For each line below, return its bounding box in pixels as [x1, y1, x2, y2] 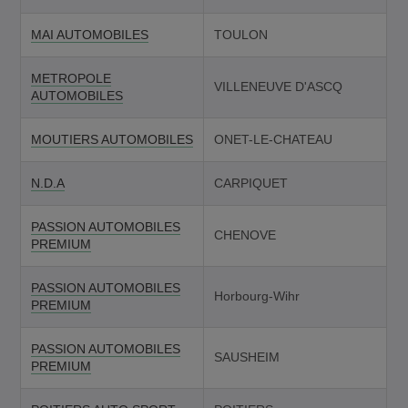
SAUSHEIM [213, 349, 280, 364]
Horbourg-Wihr [213, 288, 300, 303]
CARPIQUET [213, 175, 288, 190]
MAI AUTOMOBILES [30, 26, 148, 42]
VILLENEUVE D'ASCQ [213, 78, 342, 94]
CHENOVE [213, 227, 276, 242]
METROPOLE [30, 70, 111, 86]
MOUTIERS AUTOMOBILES [30, 131, 193, 147]
